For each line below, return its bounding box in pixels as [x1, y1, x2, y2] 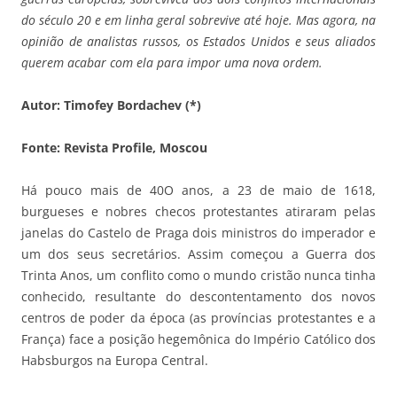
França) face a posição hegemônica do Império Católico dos [21, 331, 376, 348]
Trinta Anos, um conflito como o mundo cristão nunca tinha [21, 267, 376, 284]
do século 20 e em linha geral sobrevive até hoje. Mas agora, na [21, 12, 376, 29]
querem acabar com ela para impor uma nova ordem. [21, 54, 323, 72]
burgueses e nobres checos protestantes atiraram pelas [21, 203, 376, 221]
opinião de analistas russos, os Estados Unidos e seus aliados [21, 33, 376, 51]
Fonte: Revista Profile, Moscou [21, 139, 207, 157]
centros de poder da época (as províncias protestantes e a [21, 309, 376, 327]
